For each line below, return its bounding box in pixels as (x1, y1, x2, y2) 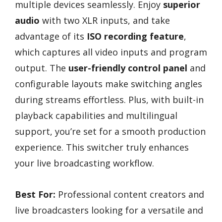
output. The (15, 62, 68, 74)
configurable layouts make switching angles (15, 78, 202, 90)
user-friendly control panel (68, 62, 187, 74)
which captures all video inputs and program (15, 46, 207, 58)
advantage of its (15, 30, 87, 43)
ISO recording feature (87, 30, 184, 43)
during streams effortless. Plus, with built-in (15, 94, 204, 106)
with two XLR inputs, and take (40, 14, 170, 27)
